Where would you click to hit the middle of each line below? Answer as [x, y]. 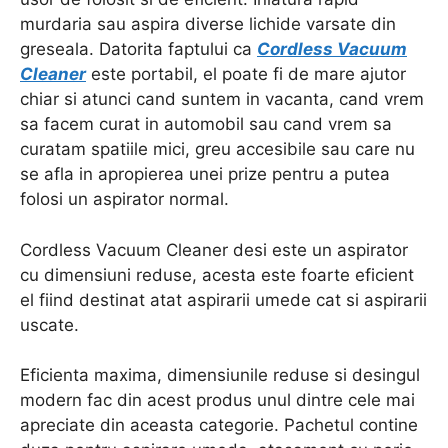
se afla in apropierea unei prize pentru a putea [205, 174]
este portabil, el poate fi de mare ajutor [246, 74]
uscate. [49, 324]
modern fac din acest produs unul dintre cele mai [217, 400]
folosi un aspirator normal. [124, 199]
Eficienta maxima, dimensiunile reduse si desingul [220, 375]
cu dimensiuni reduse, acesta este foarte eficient [217, 274]
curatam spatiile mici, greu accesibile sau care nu [217, 149]
